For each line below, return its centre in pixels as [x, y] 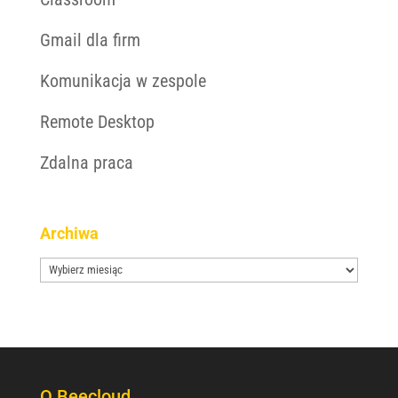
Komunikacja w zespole [123, 81]
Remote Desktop [97, 122]
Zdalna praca [86, 163]
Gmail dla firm [90, 40]
